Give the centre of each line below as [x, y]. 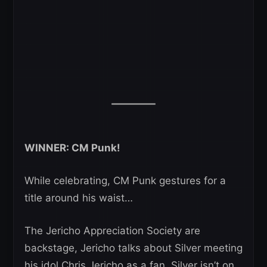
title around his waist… [79, 198]
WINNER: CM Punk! [72, 148]
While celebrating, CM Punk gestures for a [125, 181]
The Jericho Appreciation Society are [112, 231]
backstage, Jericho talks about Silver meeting [133, 248]
